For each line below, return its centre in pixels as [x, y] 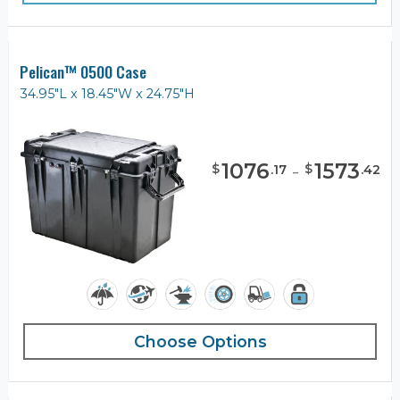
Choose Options [200, 341]
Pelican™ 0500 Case [83, 72]
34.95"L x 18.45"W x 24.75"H [107, 94]
